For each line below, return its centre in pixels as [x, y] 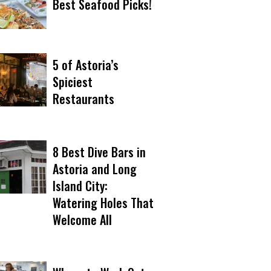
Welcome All [82, 219]
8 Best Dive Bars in [99, 152]
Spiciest [73, 81]
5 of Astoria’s [86, 64]
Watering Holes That [103, 202]
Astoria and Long [95, 168]
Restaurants [83, 98]
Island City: [80, 185]
